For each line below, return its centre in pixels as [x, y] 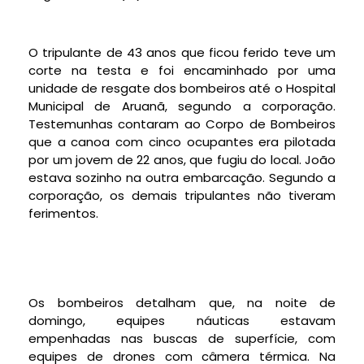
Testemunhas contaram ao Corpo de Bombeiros [182, 124]
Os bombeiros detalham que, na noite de [182, 302]
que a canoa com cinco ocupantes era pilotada [182, 142]
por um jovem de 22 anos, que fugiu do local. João [182, 160]
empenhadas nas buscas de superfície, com [182, 338]
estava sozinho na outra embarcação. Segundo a [182, 178]
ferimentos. [63, 214]
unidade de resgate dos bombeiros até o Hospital [182, 89]
